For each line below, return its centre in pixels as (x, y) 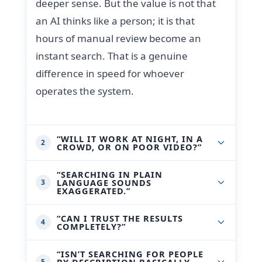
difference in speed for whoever (110, 73)
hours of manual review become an (119, 38)
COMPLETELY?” (92, 226)
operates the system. (85, 91)
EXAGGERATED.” (94, 190)
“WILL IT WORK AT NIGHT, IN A (130, 138)
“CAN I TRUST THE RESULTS (120, 218)
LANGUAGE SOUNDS (104, 182)
